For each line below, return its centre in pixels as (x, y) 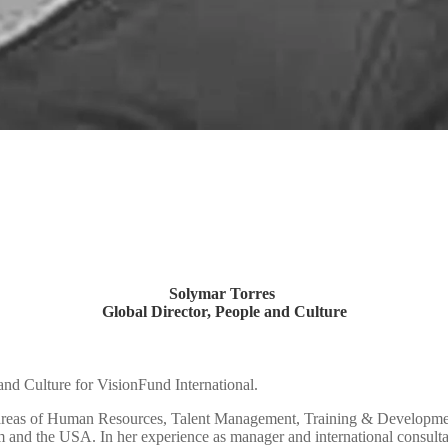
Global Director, (158, 311)
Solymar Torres (224, 293)
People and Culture (280, 311)
